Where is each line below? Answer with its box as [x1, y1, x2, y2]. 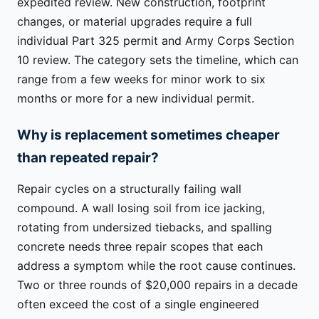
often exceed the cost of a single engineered [17, 297, 259, 312]
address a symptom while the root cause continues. [17, 258, 296, 273]
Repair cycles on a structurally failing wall [17, 182, 241, 197]
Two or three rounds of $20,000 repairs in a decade [17, 278, 298, 293]
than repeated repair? [17, 150, 159, 167]
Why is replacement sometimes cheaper [17, 127, 280, 144]
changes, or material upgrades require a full [17, 14, 252, 28]
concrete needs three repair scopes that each [17, 239, 263, 254]
